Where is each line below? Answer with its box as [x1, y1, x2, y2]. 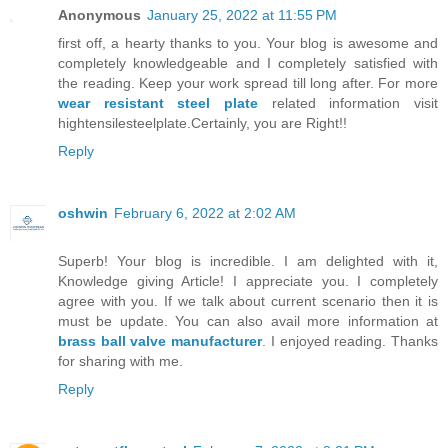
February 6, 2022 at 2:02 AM [114, 204, 296, 221]
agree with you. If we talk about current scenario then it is [58, 292, 438, 309]
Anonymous [58, 6, 141, 23]
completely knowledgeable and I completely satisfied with [58, 54, 438, 71]
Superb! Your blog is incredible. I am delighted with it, [58, 252, 438, 269]
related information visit [258, 94, 438, 111]
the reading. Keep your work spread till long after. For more [58, 74, 438, 91]
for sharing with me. [58, 352, 183, 369]
